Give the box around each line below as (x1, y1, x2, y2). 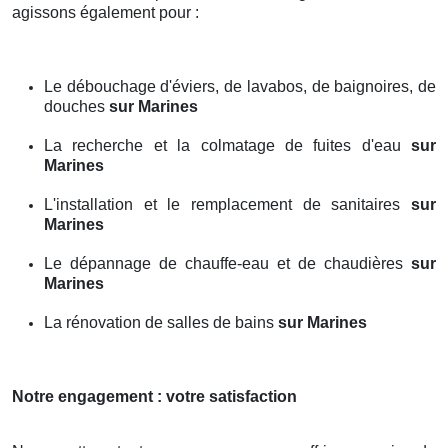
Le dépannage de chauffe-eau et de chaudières (44, 254, 411, 272)
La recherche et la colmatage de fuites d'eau (44, 136, 411, 154)
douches (44, 97, 109, 115)
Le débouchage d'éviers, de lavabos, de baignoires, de (44, 77, 436, 95)
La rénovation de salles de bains (44, 313, 278, 331)
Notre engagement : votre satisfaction (12, 387, 297, 405)
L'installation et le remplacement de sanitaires (44, 195, 411, 213)
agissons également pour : (12, 3, 199, 21)
